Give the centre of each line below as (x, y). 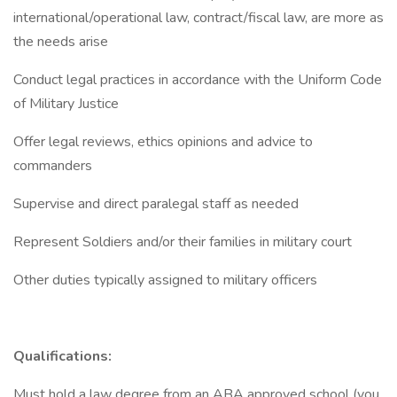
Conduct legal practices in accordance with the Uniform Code (198, 80)
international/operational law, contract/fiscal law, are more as (198, 18)
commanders (53, 166)
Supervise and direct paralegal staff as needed (156, 204)
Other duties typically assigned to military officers (165, 280)
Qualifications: (62, 356)
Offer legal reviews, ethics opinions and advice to (163, 142)
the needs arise (61, 42)
